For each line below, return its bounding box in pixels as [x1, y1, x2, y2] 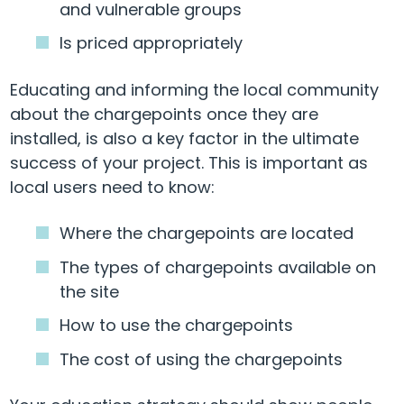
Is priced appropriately [60, 32, 243, 55]
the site [60, 280, 120, 303]
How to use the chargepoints [60, 314, 294, 337]
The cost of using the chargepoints [60, 347, 344, 371]
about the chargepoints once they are [10, 102, 318, 125]
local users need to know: [10, 175, 216, 198]
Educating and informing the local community [10, 78, 379, 101]
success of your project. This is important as [10, 151, 368, 174]
